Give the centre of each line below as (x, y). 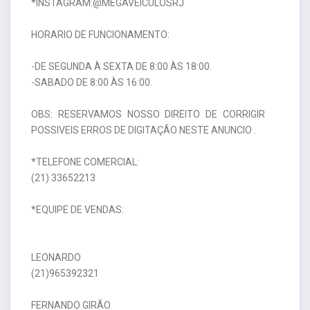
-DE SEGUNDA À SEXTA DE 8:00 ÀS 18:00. (121, 66)
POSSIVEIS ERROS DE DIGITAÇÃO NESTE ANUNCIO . (144, 130)
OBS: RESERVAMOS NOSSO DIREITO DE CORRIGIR (148, 114)
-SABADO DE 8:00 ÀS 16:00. (92, 82)
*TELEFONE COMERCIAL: (85, 162)
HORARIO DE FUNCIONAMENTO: (100, 34)
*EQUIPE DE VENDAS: (77, 209)
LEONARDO (56, 257)
